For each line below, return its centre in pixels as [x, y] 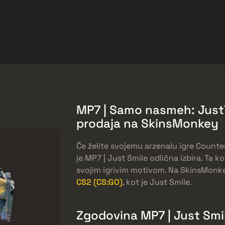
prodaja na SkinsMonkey [147, 123]
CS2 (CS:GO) [99, 182]
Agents [192, 51]
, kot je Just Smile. [157, 182]
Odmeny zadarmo [64, 19]
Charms [137, 51]
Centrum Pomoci [142, 19]
